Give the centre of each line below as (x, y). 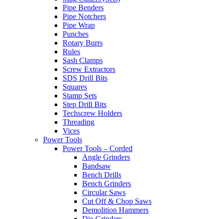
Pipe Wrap (79, 25)
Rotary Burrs (83, 43)
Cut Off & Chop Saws (117, 201)
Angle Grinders (106, 157)
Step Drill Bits (85, 105)
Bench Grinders (107, 184)
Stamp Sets (80, 96)
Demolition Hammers (115, 210)
